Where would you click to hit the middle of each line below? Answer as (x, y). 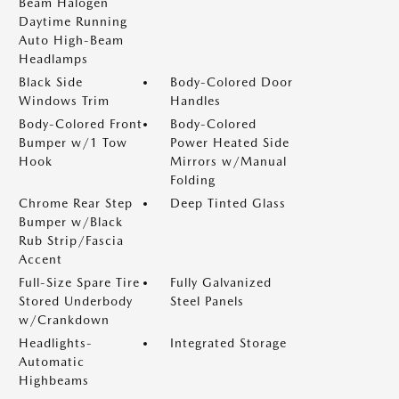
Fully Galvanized (221, 282)
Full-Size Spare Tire (79, 282)
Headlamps (53, 59)
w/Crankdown (64, 320)
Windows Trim (64, 101)
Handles (195, 101)
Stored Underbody (76, 301)
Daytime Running (73, 21)
